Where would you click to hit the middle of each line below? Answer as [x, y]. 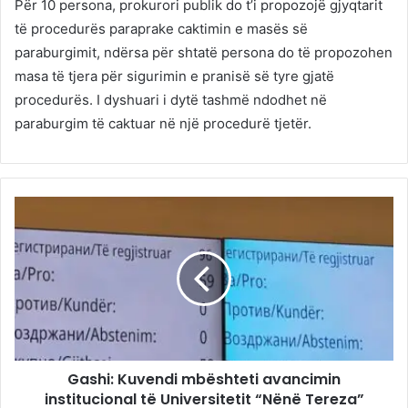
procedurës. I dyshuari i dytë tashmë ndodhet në [171, 100]
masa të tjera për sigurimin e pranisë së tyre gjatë [174, 76]
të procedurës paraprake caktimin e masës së [161, 29]
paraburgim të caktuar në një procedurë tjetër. [163, 124]
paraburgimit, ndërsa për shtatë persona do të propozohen [204, 53]
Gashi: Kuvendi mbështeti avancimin [204, 380]
